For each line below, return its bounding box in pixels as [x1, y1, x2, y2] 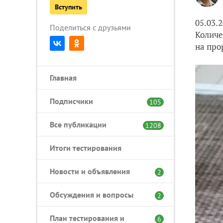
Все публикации [50, 119, 107, 129]
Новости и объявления [50, 166, 130, 176]
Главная [50, 72, 77, 83]
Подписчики [50, 96, 93, 106]
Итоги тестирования [50, 142, 121, 153]
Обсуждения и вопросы [50, 189, 133, 200]
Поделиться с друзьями [50, 22, 131, 32]
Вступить [55, 2, 82, 11]
